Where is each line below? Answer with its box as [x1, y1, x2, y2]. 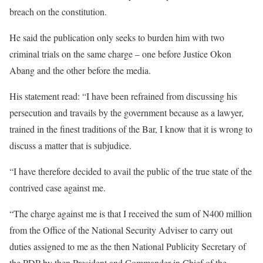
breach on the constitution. [9, 5, 107, 18]
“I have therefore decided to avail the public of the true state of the [9, 165, 252, 177]
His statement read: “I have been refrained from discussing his [9, 90, 237, 102]
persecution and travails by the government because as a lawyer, [9, 106, 244, 119]
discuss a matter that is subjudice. [9, 139, 131, 151]
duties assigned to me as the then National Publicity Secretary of [9, 240, 246, 252]
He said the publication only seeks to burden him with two [9, 31, 224, 43]
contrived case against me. [9, 181, 106, 194]
